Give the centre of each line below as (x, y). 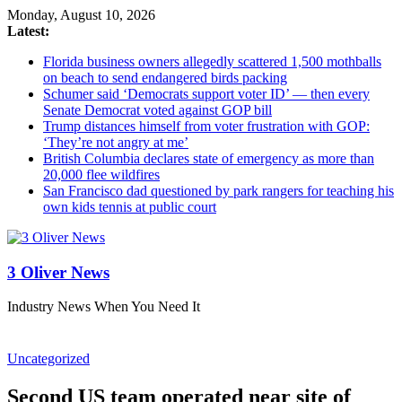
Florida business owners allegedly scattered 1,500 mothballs (212, 61)
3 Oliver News (58, 272)
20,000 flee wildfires (101, 175)
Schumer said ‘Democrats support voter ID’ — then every (206, 94)
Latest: (28, 31)
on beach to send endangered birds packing (165, 78)
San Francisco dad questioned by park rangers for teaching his (218, 191)
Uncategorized (48, 358)
